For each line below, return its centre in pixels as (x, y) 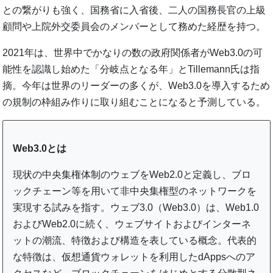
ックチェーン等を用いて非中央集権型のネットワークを (135, 191)
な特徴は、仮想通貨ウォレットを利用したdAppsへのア (134, 257)
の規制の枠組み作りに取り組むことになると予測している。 (134, 102)
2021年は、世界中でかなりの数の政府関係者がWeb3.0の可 (133, 52)
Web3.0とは (40, 148)
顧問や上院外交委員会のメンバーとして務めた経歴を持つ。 (134, 26)
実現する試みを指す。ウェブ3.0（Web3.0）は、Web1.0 (136, 207)
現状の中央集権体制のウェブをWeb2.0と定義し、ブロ (132, 174)
